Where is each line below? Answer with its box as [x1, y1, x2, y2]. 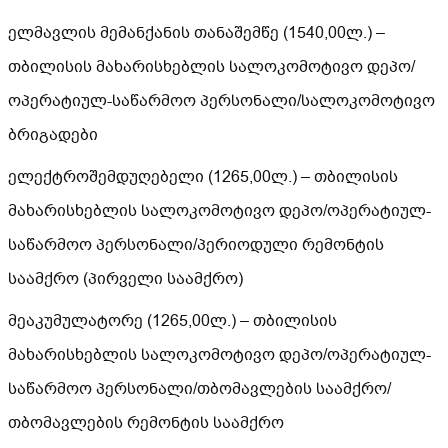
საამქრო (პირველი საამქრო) [8, 268, 243, 290]
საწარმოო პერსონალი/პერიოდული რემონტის [8, 234, 384, 256]
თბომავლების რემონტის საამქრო [8, 412, 284, 434]
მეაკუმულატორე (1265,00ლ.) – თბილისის [8, 310, 337, 332]
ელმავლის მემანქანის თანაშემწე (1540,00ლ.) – [8, 22, 385, 44]
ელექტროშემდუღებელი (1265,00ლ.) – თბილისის [8, 166, 398, 188]
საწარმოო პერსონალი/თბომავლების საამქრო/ [8, 378, 391, 400]
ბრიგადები [8, 124, 98, 146]
